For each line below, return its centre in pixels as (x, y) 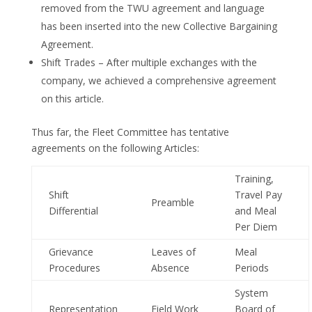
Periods (251, 268)
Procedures (74, 268)
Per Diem (256, 227)
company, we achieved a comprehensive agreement (158, 80)
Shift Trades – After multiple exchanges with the (149, 62)
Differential (73, 211)
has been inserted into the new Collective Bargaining (159, 26)
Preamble (172, 202)
